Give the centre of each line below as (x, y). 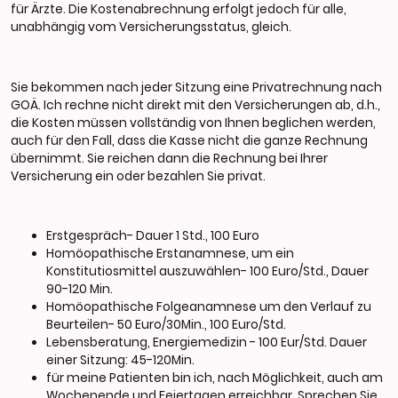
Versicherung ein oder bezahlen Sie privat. (138, 176)
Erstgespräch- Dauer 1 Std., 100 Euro (153, 236)
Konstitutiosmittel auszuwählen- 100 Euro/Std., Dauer (207, 272)
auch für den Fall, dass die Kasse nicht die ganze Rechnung (189, 140)
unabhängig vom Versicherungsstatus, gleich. (151, 28)
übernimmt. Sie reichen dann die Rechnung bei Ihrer (169, 158)
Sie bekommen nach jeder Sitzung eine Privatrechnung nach (196, 87)
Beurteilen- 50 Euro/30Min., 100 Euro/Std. (166, 325)
